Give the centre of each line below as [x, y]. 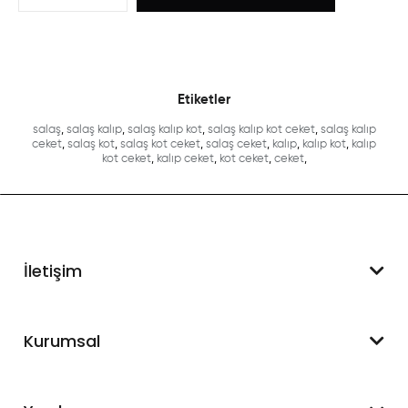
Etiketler [204, 99]
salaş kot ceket [160, 144]
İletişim [53, 270]
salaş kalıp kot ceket [261, 129]
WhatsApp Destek [102, 330]
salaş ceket [236, 144]
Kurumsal [62, 341]
